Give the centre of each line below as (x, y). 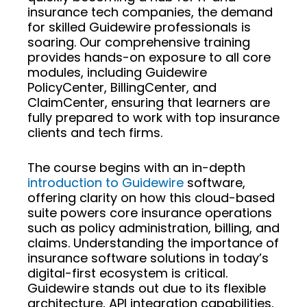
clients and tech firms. (95, 133)
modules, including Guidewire (117, 72)
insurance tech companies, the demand (150, 12)
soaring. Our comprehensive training (139, 42)
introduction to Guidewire (106, 182)
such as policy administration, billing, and (153, 228)
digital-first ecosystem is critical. (127, 273)
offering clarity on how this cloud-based (151, 197)
